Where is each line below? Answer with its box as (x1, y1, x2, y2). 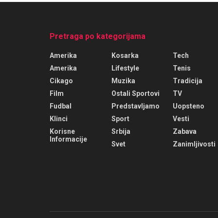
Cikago (50, 77, 73, 85)
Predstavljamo (111, 102, 160, 110)
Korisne (50, 127, 75, 135)
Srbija (111, 127, 130, 135)
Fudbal (50, 102, 72, 110)
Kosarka (111, 52, 139, 59)
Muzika (111, 77, 135, 85)
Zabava (173, 127, 197, 135)
